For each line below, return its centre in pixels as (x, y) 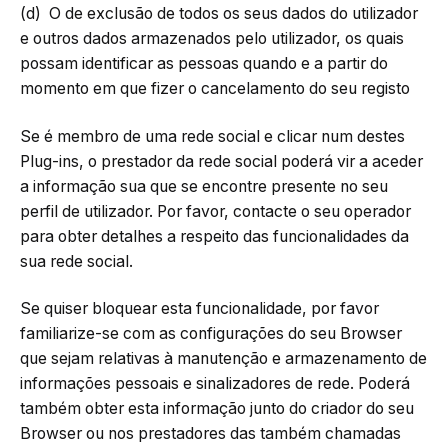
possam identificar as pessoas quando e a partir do (204, 64)
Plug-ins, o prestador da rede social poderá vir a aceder (221, 161)
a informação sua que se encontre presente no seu (204, 186)
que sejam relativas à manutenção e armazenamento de (223, 359)
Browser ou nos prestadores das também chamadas (210, 434)
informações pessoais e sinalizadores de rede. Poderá (215, 384)
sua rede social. (76, 261)
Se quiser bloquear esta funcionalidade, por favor (199, 309)
